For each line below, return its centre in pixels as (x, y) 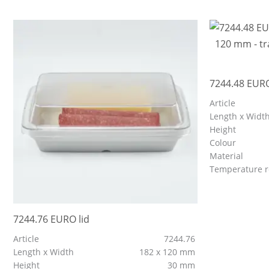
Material (227, 156)
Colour (224, 143)
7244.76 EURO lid (51, 219)
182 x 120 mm (168, 252)
